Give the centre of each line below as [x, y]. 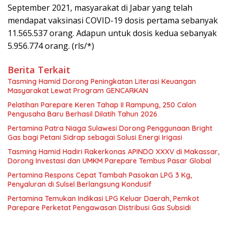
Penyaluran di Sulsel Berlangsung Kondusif [80, 184]
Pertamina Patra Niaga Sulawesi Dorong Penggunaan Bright [110, 128]
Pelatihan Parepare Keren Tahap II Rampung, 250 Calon [102, 105]
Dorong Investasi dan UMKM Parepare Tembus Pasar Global [109, 161]
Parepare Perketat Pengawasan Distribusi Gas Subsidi [99, 207]
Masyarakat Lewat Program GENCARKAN [78, 90]
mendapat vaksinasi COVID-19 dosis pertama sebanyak [113, 20]
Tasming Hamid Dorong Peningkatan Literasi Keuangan [102, 81]
